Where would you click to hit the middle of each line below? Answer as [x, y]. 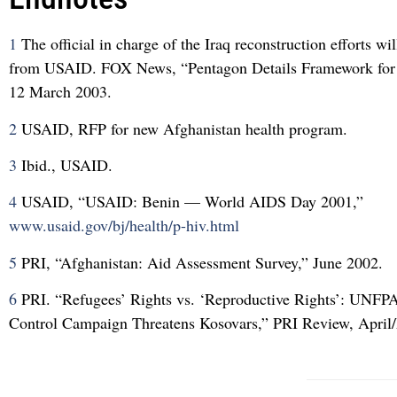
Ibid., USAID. [65, 165]
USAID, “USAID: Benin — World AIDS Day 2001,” [190, 202]
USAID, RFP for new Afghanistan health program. [182, 128]
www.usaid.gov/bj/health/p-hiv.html [124, 226]
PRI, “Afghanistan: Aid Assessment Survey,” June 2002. [200, 262]
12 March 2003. [60, 92]
